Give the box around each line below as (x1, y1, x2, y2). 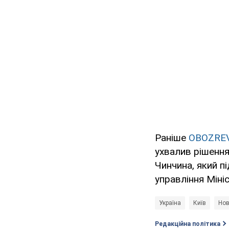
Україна (159, 199, 181, 207)
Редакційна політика (155, 220, 220, 228)
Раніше (155, 132, 189, 144)
